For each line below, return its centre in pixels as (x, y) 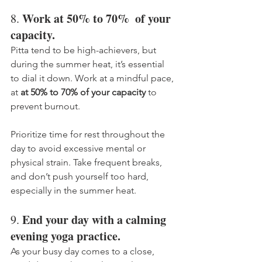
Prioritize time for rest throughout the (89, 134)
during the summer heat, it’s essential (89, 64)
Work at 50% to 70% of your (98, 18)
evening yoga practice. (65, 236)
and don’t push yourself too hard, (81, 176)
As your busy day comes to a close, (84, 251)
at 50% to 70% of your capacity (83, 92)
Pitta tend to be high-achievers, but (85, 50)
